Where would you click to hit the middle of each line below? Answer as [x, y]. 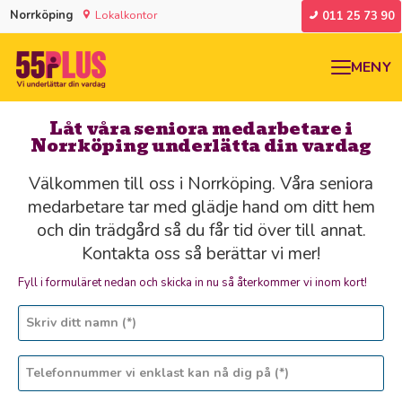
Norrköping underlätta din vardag [201, 145]
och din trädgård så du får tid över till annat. [201, 230]
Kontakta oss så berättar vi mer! [201, 253]
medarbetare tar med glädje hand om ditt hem [201, 207]
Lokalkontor [127, 15]
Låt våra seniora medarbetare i [201, 128]
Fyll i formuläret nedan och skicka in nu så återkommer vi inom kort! [192, 282]
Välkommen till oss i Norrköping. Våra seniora [201, 184]
